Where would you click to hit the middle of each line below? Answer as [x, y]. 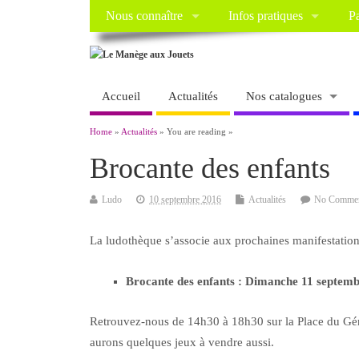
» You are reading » [195, 132]
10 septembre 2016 [185, 200]
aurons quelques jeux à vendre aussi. [182, 342]
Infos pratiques [265, 16]
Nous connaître [145, 16]
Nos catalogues [284, 96]
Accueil [121, 96]
